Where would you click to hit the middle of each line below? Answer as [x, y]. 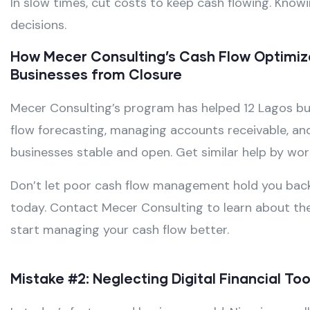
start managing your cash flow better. [120, 230]
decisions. [38, 25]
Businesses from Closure [96, 74]
